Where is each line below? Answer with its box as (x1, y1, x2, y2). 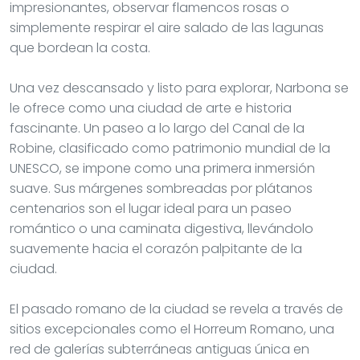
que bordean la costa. (10, 38, 150, 57)
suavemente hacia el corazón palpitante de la (10, 239, 302, 258)
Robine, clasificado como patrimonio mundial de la (10, 138, 330, 157)
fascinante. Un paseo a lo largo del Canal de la (10, 118, 305, 137)
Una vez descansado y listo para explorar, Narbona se (10, 78, 349, 97)
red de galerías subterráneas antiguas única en (10, 339, 309, 358)
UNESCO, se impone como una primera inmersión (10, 158, 315, 178)
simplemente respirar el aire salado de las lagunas (10, 18, 324, 37)
